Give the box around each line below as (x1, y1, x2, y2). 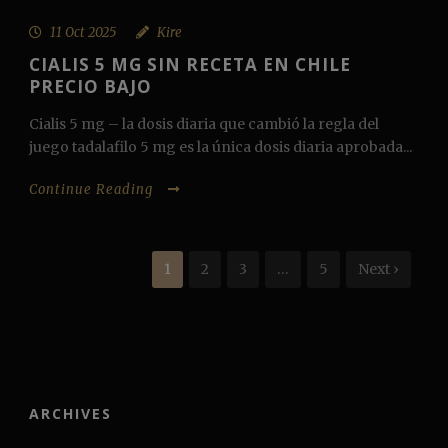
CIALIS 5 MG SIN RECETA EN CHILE (29, 53, 351, 77)
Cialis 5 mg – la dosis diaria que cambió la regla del (29, 115, 379, 134)
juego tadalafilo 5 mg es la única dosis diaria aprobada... (29, 138, 412, 157)
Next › (358, 260, 399, 279)
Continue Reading (29, 181, 153, 199)
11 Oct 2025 (50, 24, 116, 42)
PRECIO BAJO (29, 75, 152, 99)
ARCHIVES (29, 404, 112, 424)
